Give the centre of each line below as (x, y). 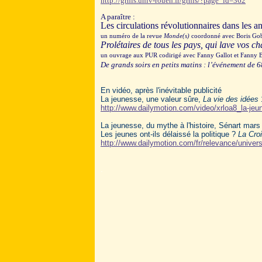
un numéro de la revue (132, 36)
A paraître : (118, 17)
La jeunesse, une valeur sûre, (152, 99)
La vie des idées (231, 99)
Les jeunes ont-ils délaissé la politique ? (169, 135)
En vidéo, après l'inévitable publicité (161, 91)
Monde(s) (177, 36)
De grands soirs (125, 65)
